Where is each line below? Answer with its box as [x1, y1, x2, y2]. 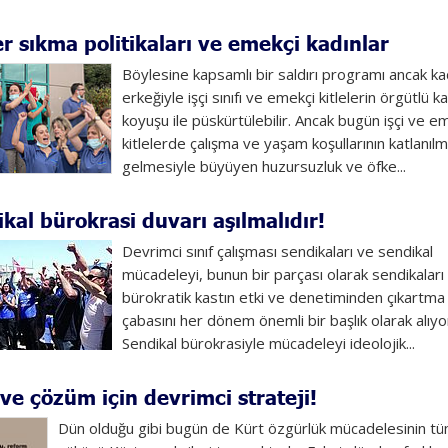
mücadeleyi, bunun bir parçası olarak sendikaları [121, 264, 444, 284]
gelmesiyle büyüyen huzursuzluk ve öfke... [121, 156, 406, 176]
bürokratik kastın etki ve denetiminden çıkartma [121, 287, 445, 307]
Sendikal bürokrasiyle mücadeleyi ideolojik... [121, 333, 415, 353]
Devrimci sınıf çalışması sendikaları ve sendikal [121, 241, 433, 261]
